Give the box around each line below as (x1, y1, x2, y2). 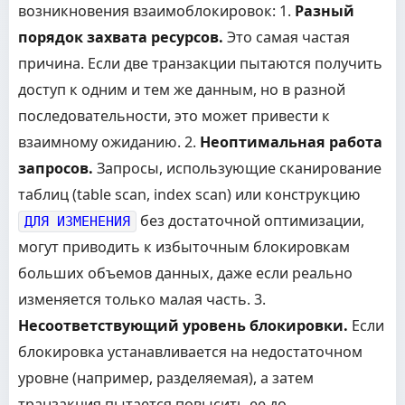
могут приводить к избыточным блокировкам (18, 237, 350, 257)
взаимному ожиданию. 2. (18, 132, 200, 152)
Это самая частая (223, 27, 350, 47)
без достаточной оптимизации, (137, 211, 364, 231)
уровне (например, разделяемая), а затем (18, 368, 314, 388)
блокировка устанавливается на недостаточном (18, 342, 363, 362)
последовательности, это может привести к (18, 106, 330, 126)
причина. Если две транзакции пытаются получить (18, 53, 382, 73)
